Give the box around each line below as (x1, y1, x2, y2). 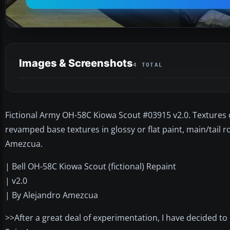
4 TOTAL (133, 61, 163, 68)
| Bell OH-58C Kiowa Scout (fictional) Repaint (5, 160, 176, 172)
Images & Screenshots (19, 56, 133, 69)
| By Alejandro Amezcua (5, 189, 98, 201)
